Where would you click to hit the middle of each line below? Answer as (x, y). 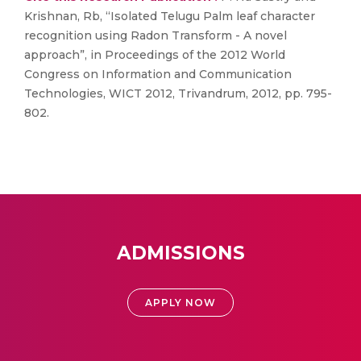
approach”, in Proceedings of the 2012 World (155, 55)
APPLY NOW (180, 303)
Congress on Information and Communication (158, 74)
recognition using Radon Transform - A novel (156, 35)
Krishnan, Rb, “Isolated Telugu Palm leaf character (170, 16)
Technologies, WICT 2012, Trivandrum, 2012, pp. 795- (178, 93)
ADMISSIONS (180, 253)
